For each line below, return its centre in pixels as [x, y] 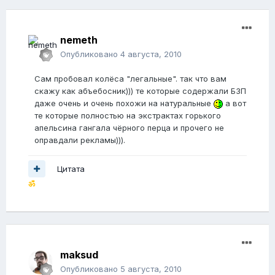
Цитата [71, 168]
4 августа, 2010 [151, 54]
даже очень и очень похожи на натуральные [124, 103]
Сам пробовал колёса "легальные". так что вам [130, 79]
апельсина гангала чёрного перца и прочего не [129, 128]
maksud [79, 255]
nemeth [79, 40]
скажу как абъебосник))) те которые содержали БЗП [140, 91]
